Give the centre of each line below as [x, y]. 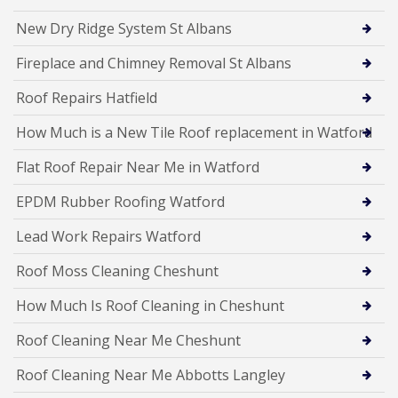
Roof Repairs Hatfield [87, 97]
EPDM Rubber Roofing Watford [120, 201]
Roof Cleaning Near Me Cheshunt [128, 340]
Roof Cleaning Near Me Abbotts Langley [151, 374]
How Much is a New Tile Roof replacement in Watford [194, 132]
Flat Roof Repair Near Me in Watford [138, 167]
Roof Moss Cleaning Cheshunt [117, 271]
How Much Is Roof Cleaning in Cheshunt [150, 305]
